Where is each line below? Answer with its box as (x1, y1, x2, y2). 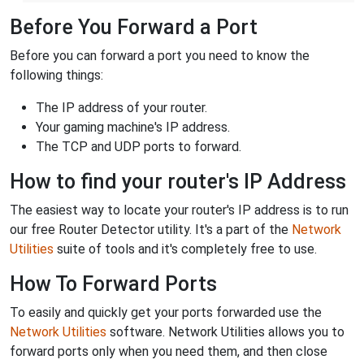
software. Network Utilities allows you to (106, 323, 344, 340)
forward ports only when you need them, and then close (10, 343, 327, 359)
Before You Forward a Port (10, 15, 258, 39)
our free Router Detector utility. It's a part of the (10, 221, 292, 237)
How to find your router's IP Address (10, 169, 346, 193)
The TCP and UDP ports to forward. (36, 138, 241, 154)
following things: (10, 67, 103, 83)
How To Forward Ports (10, 271, 217, 296)
